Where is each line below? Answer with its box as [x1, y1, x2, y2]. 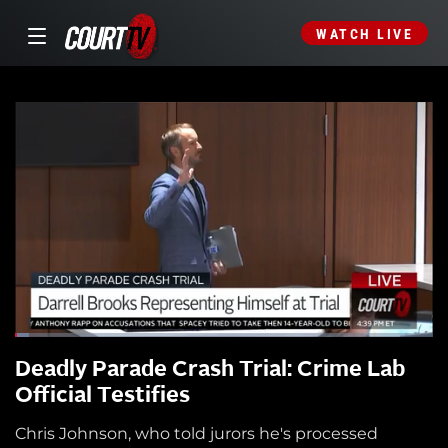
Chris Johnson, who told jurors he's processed [15, 424, 378, 444]
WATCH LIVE [316, 26, 413, 42]
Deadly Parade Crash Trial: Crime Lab [15, 359, 405, 382]
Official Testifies [15, 385, 190, 408]
